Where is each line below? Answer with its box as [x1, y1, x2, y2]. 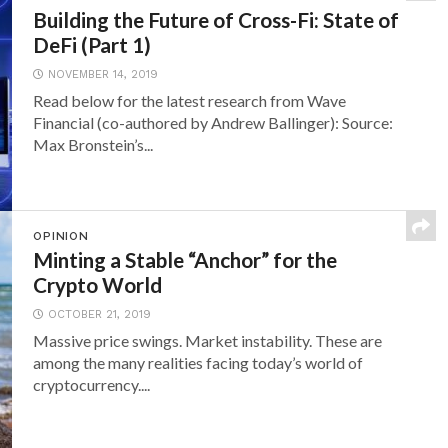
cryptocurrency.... [33, 375, 151, 394]
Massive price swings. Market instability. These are [33, 331, 383, 350]
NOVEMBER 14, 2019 [48, 68, 159, 81]
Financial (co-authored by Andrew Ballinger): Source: [33, 113, 394, 132]
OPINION [33, 229, 89, 243]
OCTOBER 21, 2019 [48, 308, 152, 321]
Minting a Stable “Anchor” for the [33, 247, 338, 272]
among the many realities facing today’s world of [33, 353, 364, 372]
